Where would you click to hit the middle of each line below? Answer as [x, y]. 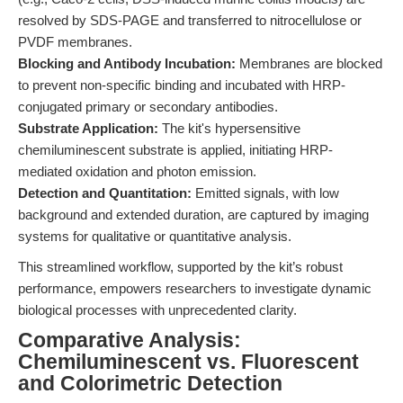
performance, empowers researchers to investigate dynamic [195, 288]
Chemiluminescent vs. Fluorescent [188, 362]
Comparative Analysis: [130, 340]
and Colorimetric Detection [150, 384]
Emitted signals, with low [265, 193]
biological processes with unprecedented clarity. [157, 310]
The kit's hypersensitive [229, 128]
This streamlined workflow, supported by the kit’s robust [180, 267]
